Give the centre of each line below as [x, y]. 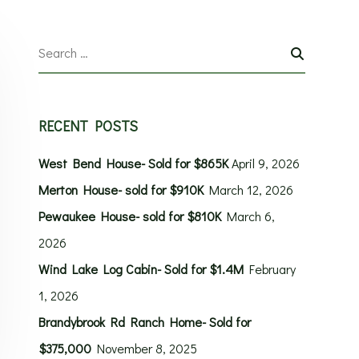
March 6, [250, 216]
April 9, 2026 [265, 163]
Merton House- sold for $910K [121, 190]
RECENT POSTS [88, 126]
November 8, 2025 [147, 348]
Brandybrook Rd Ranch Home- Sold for [144, 322]
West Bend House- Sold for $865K [133, 163]
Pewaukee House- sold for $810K [129, 216]
